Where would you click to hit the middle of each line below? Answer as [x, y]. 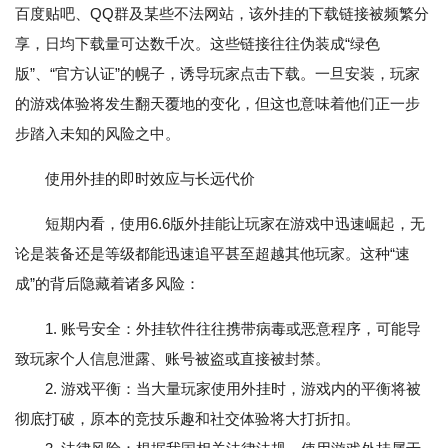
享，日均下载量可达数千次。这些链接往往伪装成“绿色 [197, 44]
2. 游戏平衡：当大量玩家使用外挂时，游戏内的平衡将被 [218, 389]
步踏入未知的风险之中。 [97, 134]
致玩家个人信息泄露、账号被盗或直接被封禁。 [172, 359]
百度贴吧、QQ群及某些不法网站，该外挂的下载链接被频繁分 [222, 14]
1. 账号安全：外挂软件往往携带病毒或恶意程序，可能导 [233, 329]
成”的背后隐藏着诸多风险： [107, 284]
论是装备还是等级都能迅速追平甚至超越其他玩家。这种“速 [212, 254]
